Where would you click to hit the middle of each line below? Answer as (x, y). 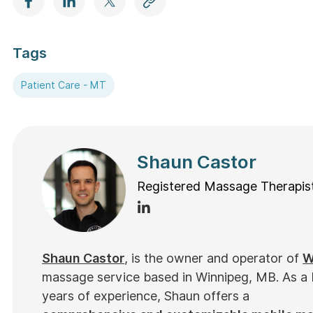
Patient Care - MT (64, 85)
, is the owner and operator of (214, 258)
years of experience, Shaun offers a (148, 296)
